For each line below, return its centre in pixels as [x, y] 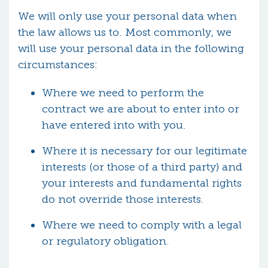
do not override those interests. [123, 199]
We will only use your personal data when [127, 16]
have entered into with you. [114, 125]
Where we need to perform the [123, 93]
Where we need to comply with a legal [142, 225]
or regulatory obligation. [106, 241]
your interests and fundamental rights [142, 183]
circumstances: [58, 65]
